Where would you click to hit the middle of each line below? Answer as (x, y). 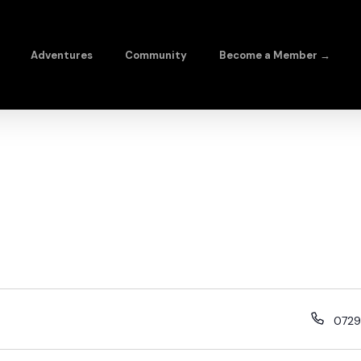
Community (156, 55)
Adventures (62, 55)
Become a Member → (275, 55)
